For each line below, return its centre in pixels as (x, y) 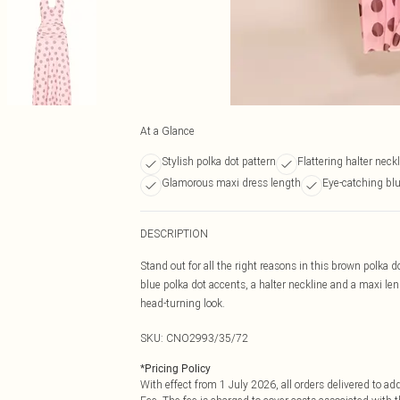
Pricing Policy (178, 369)
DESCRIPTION (174, 233)
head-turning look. (183, 303)
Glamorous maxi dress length (231, 183)
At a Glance (167, 131)
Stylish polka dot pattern (219, 161)
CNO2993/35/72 (207, 338)
